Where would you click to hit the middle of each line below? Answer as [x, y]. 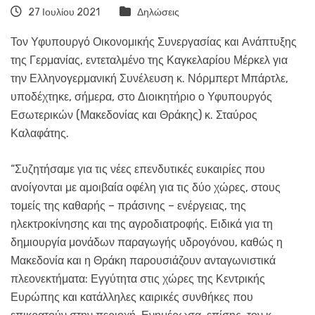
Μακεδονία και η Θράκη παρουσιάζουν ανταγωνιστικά [143, 261]
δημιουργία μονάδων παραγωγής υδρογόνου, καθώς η [147, 243]
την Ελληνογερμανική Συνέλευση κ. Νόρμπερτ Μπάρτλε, [149, 79]
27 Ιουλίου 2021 [63, 13]
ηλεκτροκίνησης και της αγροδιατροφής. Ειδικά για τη [142, 224]
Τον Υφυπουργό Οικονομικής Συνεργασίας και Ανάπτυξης [154, 42]
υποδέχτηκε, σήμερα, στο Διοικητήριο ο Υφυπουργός [141, 97]
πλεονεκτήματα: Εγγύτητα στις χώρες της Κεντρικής [138, 279]
